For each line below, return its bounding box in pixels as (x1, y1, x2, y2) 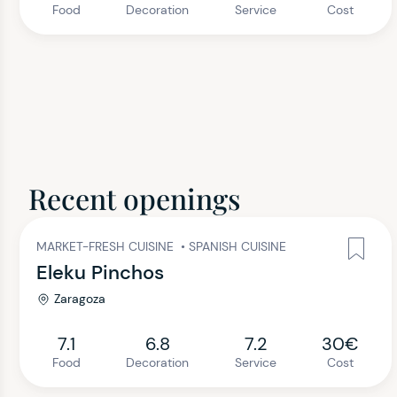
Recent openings (28, 179, 240, 217)
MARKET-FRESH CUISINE (36, 238, 177, 254)
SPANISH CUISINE (189, 238, 286, 254)
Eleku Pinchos (36, 260, 164, 285)
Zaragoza (54, 291, 105, 307)
